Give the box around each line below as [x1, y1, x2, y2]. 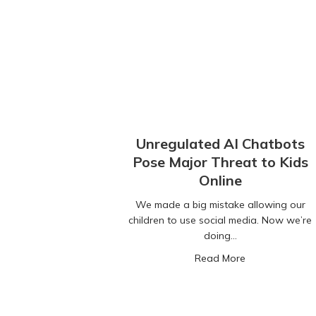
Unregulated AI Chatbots [135, 135, 305, 153]
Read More [195, 252, 245, 265]
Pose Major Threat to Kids [132, 153, 308, 171]
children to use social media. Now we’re [128, 214, 312, 227]
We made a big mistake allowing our [135, 198, 305, 212]
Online [198, 171, 242, 190]
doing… [203, 229, 237, 243]
